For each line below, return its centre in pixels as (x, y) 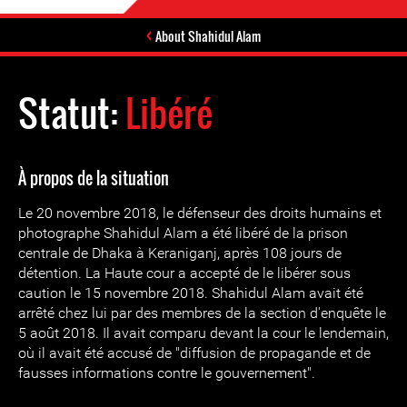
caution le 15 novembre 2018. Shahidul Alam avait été (191, 293)
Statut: (72, 113)
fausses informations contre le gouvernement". (167, 373)
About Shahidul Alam (208, 36)
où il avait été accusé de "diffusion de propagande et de (194, 353)
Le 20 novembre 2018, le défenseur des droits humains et (200, 213)
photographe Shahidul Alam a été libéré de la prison (183, 233)
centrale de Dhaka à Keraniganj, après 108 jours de (180, 253)
